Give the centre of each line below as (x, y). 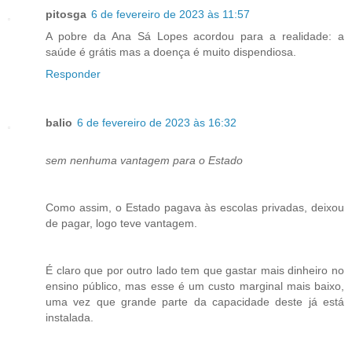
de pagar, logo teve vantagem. (121, 223)
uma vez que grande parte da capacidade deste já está (195, 301)
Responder (73, 73)
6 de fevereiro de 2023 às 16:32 (157, 122)
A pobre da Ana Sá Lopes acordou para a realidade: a (195, 36)
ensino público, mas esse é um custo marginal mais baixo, (195, 286)
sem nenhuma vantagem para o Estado (144, 160)
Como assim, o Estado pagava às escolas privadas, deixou (195, 207)
